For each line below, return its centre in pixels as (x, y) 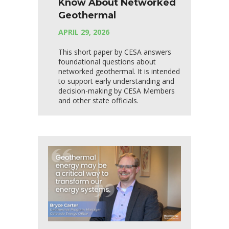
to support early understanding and (116, 81)
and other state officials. (98, 101)
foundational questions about (107, 62)
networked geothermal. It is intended (119, 72)
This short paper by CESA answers (115, 52)
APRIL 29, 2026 (84, 32)
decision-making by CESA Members (117, 91)
